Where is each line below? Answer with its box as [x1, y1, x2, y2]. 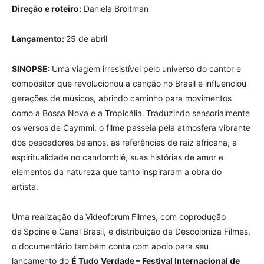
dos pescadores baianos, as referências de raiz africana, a [12, 137, 237, 147]
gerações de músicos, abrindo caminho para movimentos [12, 93, 232, 103]
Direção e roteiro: [12, 4, 81, 14]
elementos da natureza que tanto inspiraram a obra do [12, 167, 222, 177]
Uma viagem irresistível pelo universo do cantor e [50, 64, 241, 74]
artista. [12, 181, 41, 192]
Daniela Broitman [81, 4, 151, 14]
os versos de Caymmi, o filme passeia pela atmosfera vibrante [12, 123, 250, 133]
